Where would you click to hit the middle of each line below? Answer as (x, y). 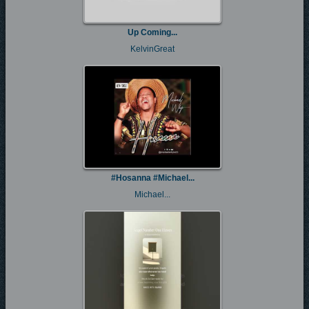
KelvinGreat (152, 49)
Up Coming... (152, 32)
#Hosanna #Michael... (152, 178)
